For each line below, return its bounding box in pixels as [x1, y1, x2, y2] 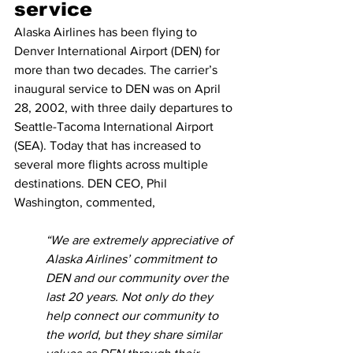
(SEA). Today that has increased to [14, 139, 204, 152]
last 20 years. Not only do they [46, 290, 216, 303]
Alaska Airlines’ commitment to [46, 252, 220, 266]
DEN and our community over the [46, 271, 232, 284]
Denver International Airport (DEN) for [14, 44, 223, 58]
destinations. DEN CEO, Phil [14, 176, 170, 190]
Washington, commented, [14, 195, 155, 209]
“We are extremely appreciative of [46, 233, 236, 247]
